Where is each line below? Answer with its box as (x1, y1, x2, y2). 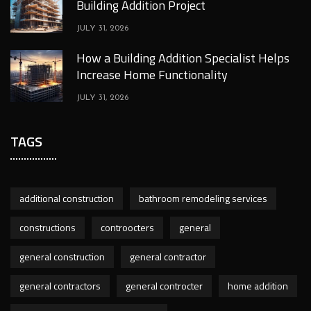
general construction (19, 249, 105, 264)
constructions (19, 219, 76, 235)
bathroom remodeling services (139, 190, 267, 205)
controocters (101, 219, 154, 235)
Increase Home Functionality (76, 65, 228, 84)
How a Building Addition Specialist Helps (76, 48, 289, 67)
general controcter (126, 278, 203, 293)
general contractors (19, 278, 101, 293)
